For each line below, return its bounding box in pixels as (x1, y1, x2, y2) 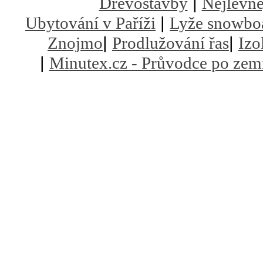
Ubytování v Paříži (25, 14, 156, 32)
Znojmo (48, 33, 103, 52)
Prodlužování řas (112, 33, 229, 52)
